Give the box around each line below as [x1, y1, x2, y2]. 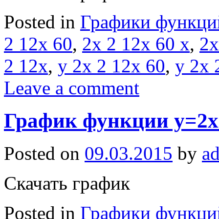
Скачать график [4, 172, 130, 194]
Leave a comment [4, 77, 139, 98]
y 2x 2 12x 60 [58, 55, 165, 76]
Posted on [4, 142, 80, 164]
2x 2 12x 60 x [82, 33, 190, 54]
